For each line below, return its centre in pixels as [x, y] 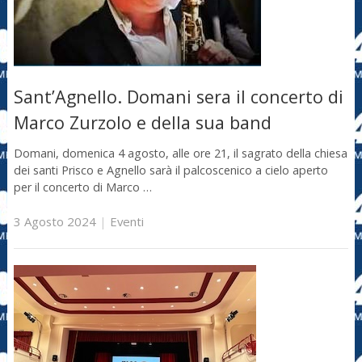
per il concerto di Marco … [82, 187]
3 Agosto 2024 [55, 222]
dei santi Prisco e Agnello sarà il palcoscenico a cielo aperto [170, 170]
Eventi [126, 222]
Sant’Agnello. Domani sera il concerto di [178, 97]
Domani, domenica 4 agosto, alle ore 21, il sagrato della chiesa [180, 153]
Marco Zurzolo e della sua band [142, 123]
